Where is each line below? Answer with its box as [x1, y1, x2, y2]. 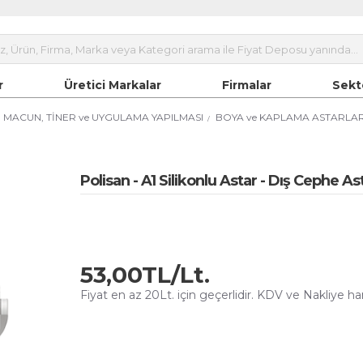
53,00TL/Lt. [80, 260, 210, 288]
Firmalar [222, 77, 271, 92]
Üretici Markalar [64, 77, 161, 92]
